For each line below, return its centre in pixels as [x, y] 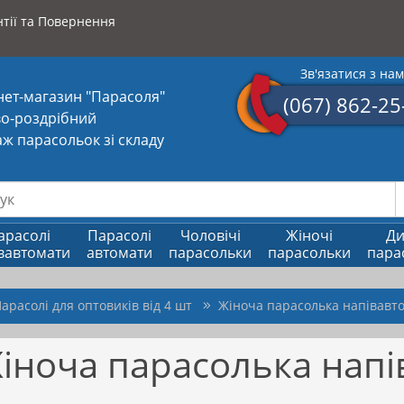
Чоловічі [210, 235]
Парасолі [119, 235]
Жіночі [309, 235]
